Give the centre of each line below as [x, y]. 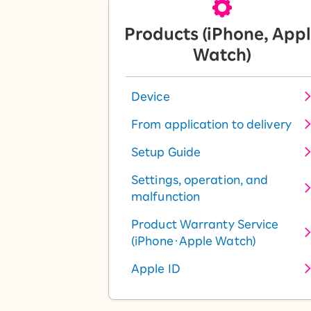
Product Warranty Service [205, 224]
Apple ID [156, 269]
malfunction [166, 196]
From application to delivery [211, 124]
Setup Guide [166, 152]
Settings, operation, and [200, 180]
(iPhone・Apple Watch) [194, 241]
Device [151, 96]
